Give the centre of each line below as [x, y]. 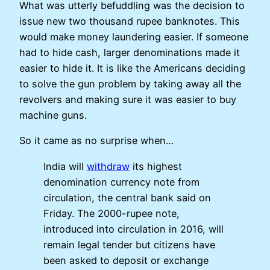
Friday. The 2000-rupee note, [111, 213]
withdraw [108, 166]
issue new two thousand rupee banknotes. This [130, 21]
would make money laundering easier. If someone [134, 37]
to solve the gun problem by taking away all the [130, 84]
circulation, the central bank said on [127, 197]
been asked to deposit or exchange [126, 260]
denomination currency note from [121, 182]
